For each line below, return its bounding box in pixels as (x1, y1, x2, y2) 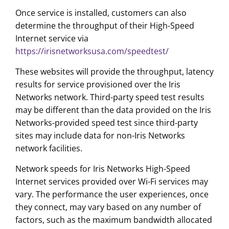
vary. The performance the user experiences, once (15, 189, 209, 200)
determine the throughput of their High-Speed (15, 20, 194, 32)
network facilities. (15, 143, 82, 154)
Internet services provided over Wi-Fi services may (15, 176, 208, 188)
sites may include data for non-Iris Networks (15, 130, 185, 142)
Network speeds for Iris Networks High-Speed (15, 163, 190, 175)
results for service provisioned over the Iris (15, 79, 180, 90)
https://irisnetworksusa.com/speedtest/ (15, 45, 169, 57)
